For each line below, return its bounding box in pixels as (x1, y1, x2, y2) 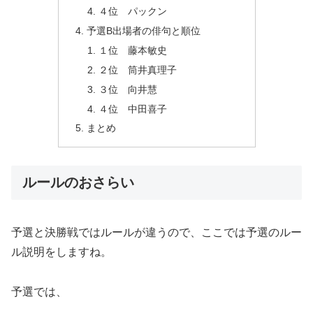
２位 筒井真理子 (99, 64, 177, 75)
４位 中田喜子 (99, 103, 168, 115)
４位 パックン (99, 6, 168, 17)
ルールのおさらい (22, 175, 134, 191)
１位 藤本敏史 (99, 44, 168, 56)
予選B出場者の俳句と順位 (86, 25, 201, 37)
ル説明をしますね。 (11, 245, 112, 258)
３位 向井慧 (99, 83, 158, 95)
